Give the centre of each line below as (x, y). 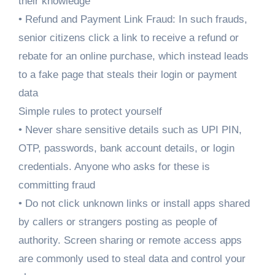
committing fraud (56, 185)
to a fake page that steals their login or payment (127, 75)
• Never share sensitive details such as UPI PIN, (130, 130)
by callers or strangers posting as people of (118, 222)
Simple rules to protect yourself (90, 112)
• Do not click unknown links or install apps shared (134, 204)
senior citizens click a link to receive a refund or (128, 38)
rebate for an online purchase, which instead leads (133, 56)
